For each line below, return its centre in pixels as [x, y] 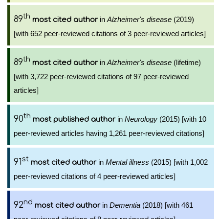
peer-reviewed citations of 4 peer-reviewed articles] [95, 176]
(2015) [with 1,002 [178, 162]
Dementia [125, 205]
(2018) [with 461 [167, 205]
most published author [74, 120]
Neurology [141, 119]
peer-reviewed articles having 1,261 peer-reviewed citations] [109, 133]
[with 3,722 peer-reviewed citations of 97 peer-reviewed [101, 77]
